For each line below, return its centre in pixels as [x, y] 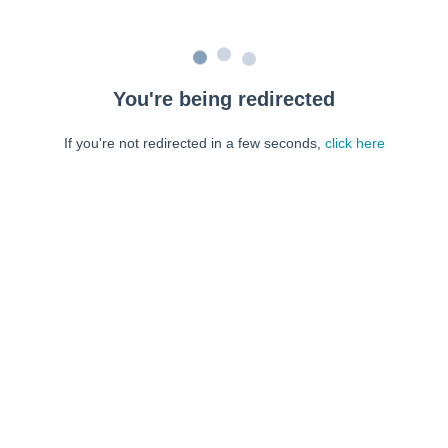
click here [354, 143]
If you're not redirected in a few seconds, [194, 143]
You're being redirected [224, 99]
